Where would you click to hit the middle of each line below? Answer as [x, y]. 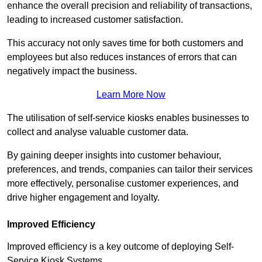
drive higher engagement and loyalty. [83, 198]
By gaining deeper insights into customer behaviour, [114, 156]
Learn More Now [131, 95]
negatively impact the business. [72, 71]
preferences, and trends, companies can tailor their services [130, 170]
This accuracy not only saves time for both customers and [125, 43]
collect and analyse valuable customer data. [99, 132]
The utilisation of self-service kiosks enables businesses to [128, 118]
